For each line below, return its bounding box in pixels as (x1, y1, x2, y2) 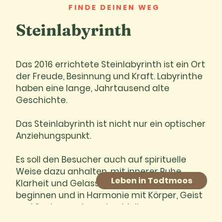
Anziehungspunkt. (16, 130, 92, 142)
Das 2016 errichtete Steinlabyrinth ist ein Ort (16, 58, 206, 71)
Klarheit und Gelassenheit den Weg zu (16, 177, 180, 190)
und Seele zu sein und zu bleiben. (16, 201, 155, 214)
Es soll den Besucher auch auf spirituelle (16, 154, 187, 166)
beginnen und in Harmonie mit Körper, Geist (16, 189, 203, 202)
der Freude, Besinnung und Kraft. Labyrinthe (16, 70, 203, 83)
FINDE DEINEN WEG (68, 2, 160, 13)
